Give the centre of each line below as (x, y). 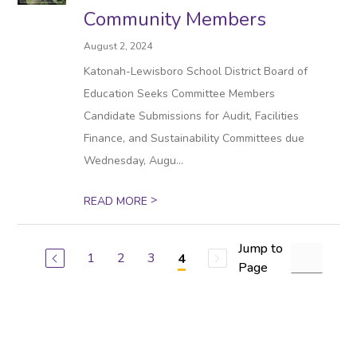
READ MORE (118, 201)
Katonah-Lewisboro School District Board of (196, 71)
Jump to (260, 249)
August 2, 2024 (118, 46)
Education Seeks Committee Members (180, 94)
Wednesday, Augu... (134, 161)
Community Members (175, 19)
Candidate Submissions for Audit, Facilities (192, 116)
